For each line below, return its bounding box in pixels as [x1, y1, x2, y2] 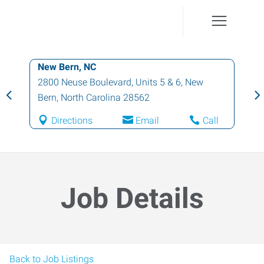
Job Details [60, 181, 204, 215]
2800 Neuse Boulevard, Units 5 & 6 [38, 77, 181, 88]
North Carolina [61, 92, 121, 103]
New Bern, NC [38, 61, 96, 72]
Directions [51, 115, 93, 126]
